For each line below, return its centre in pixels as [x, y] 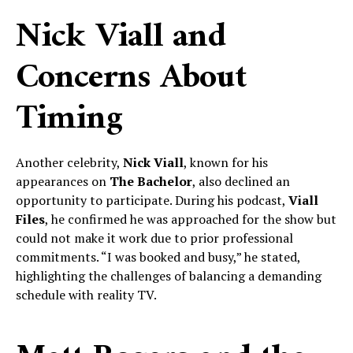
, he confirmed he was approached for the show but [191, 219]
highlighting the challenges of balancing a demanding [169, 276]
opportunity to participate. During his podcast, [152, 200]
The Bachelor [151, 181]
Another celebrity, [69, 162]
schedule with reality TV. [86, 295]
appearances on [63, 181]
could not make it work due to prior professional [154, 238]
